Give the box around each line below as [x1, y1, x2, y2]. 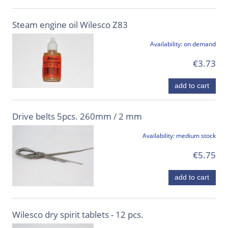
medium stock [176, 131, 216, 140]
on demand [184, 40, 216, 49]
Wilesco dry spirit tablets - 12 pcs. [12, 209, 144, 221]
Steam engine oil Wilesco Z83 [12, 19, 128, 31]
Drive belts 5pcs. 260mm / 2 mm [12, 110, 142, 122]
